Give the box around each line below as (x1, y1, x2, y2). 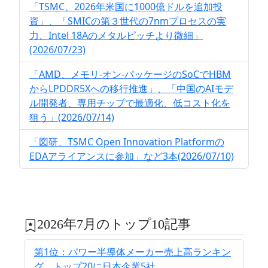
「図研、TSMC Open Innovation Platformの (29, 135, 224, 149)
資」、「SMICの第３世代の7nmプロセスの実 (29, 14, 226, 28)
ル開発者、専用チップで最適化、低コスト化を (29, 96, 230, 110)
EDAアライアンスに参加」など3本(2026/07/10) (29, 150, 234, 163)
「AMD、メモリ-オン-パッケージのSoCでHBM (29, 68, 231, 81)
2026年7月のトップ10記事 (37, 217, 191, 232)
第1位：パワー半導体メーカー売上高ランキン (34, 245, 231, 259)
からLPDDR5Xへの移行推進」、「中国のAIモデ (29, 82, 233, 96)
